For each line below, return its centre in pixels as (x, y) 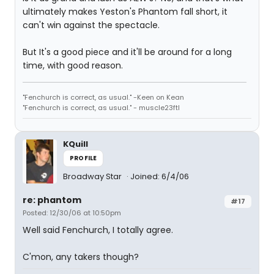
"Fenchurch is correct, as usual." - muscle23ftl (101, 108)
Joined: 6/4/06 (160, 176)
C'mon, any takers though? (81, 257)
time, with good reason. (73, 65)
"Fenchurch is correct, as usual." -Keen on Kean (103, 97)
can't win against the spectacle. (91, 25)
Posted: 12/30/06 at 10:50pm (72, 213)
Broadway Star (93, 176)
